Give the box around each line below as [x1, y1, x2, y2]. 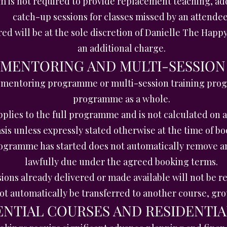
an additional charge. [77, 42, 166, 54]
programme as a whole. [72, 93, 170, 105]
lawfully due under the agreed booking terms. [25, 156, 218, 168]
